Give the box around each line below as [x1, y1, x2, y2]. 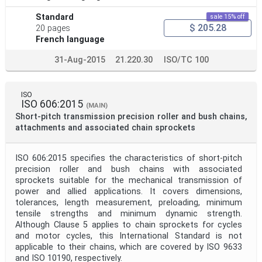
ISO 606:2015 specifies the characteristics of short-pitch [15, 153, 242, 163]
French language [36, 34, 105, 44]
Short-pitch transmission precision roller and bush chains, [15, 111, 247, 122]
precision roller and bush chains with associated [15, 164, 242, 174]
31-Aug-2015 [54, 54, 105, 65]
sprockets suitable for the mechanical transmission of [15, 175, 242, 185]
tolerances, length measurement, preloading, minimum [15, 197, 242, 208]
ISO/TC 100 [164, 54, 209, 65]
